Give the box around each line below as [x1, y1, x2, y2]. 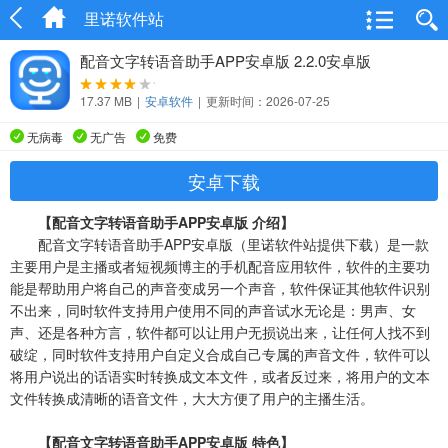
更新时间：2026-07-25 [206, 92, 330, 109]
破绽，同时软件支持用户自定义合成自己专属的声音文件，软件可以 [10, 344, 430, 364]
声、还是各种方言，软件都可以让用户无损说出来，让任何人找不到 [10, 322, 430, 342]
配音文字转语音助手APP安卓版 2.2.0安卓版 [80, 50, 371, 71]
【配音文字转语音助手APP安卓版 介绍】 [24, 212, 294, 232]
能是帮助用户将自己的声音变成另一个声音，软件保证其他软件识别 [10, 278, 430, 298]
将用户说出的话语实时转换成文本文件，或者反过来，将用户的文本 [10, 366, 430, 386]
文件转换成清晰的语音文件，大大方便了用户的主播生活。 [10, 388, 374, 408]
